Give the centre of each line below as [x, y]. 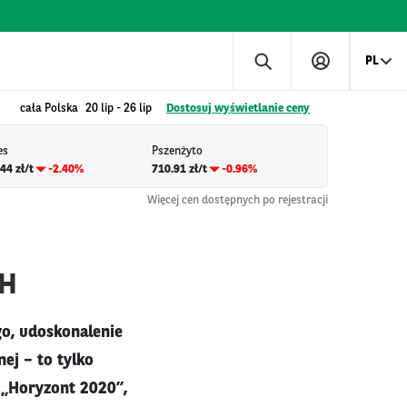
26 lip [138, 109]
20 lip [99, 109]
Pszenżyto [177, 152]
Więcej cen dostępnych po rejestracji [238, 200]
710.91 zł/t [179, 169]
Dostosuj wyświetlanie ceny [238, 109]
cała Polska [49, 109]
